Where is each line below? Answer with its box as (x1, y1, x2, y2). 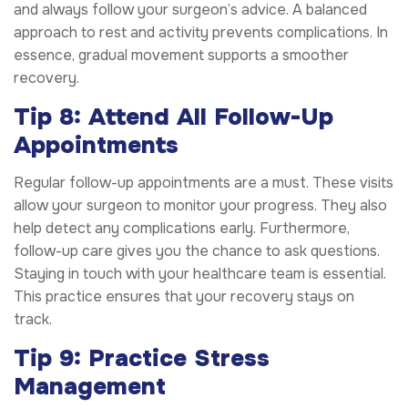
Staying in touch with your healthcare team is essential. (14, 263, 386, 283)
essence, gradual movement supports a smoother (14, 46, 349, 66)
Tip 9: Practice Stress (14, 342, 270, 373)
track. (14, 309, 52, 329)
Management (14, 371, 166, 402)
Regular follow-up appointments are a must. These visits (14, 172, 393, 192)
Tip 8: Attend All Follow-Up (14, 102, 333, 133)
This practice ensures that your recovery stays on (14, 286, 354, 306)
